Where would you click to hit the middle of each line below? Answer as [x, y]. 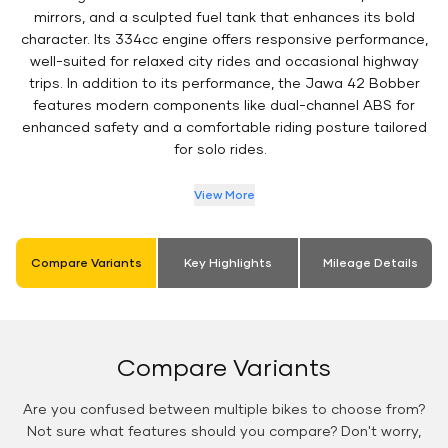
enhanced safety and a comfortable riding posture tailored [224, 127]
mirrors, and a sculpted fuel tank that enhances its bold [224, 17]
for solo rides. [224, 149]
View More [224, 195]
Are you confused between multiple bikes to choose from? [224, 409]
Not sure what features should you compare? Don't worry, [224, 431]
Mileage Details [370, 263]
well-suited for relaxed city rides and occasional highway [224, 61]
